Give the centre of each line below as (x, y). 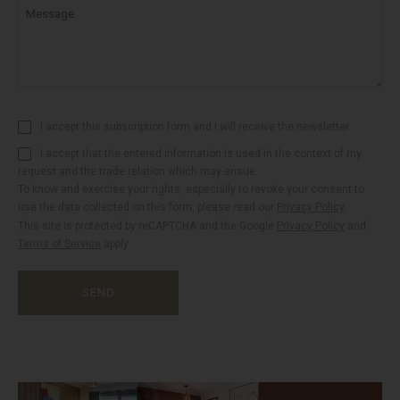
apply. (116, 244)
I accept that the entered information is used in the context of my (201, 154)
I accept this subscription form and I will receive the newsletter (195, 127)
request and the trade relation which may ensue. (138, 171)
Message (50, 14)
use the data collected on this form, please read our (147, 207)
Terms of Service (59, 244)
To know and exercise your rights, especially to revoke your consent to (191, 189)
